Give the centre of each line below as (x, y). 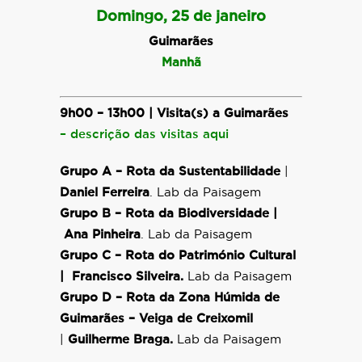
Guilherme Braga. (122, 340)
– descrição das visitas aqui (144, 135)
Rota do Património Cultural (210, 256)
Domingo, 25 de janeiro (181, 17)
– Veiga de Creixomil (191, 319)
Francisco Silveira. (130, 277)
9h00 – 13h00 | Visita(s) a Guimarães (174, 114)
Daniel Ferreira (105, 193)
